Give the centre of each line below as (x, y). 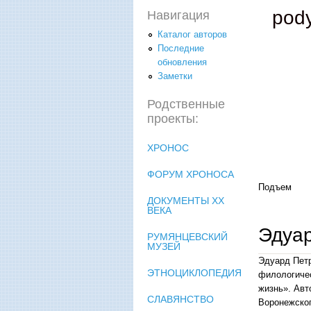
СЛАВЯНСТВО (180, 299)
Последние (181, 48)
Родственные (186, 104)
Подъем (275, 187)
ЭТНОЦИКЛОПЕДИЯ (194, 272)
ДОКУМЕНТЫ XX (186, 200)
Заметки (175, 76)
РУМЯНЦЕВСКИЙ (187, 236)
